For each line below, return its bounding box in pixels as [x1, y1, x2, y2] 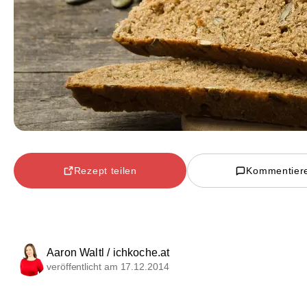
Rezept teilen [73, 164, 137, 176]
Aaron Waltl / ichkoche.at [47, 247, 170, 259]
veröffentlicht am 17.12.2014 [47, 261, 169, 273]
